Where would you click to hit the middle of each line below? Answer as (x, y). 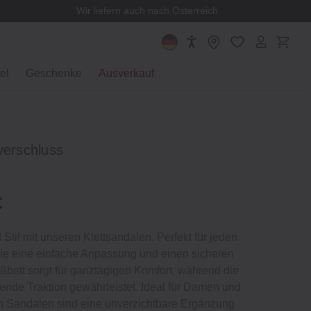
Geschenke (53, 73)
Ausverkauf (126, 73)
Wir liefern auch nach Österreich (148, 11)
